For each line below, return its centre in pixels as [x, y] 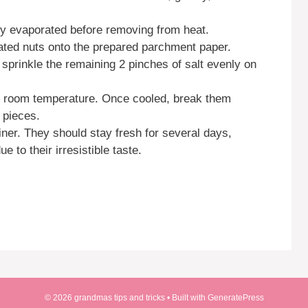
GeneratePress [235, 297]
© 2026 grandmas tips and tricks [104, 297]
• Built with [186, 297]
